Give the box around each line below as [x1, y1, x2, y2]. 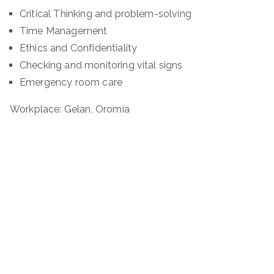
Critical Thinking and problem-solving [20, 7, 191, 20]
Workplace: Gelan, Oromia [10, 103, 130, 115]
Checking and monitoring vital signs [20, 59, 183, 71]
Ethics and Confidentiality [20, 42, 138, 54]
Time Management [20, 24, 108, 37]
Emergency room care [20, 76, 123, 88]
